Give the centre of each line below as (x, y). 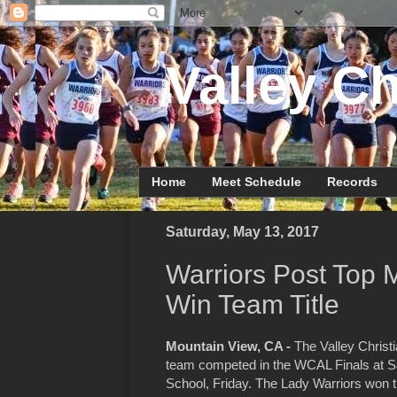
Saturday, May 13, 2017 (242, 231)
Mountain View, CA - (228, 346)
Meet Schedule (257, 182)
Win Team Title (253, 305)
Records (352, 182)
